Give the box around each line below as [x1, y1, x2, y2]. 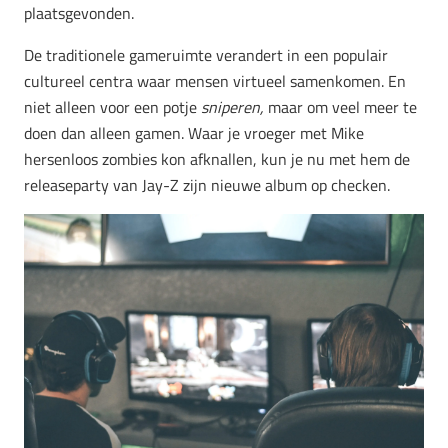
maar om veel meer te [268, 94, 417, 119]
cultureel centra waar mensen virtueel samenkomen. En [24, 68, 406, 93]
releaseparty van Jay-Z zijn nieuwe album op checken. [24, 172, 390, 197]
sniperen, [201, 94, 268, 119]
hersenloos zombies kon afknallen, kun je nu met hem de [24, 146, 410, 171]
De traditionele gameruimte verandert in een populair [24, 42, 388, 67]
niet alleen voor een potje [24, 94, 201, 119]
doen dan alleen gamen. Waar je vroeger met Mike [24, 120, 364, 145]
